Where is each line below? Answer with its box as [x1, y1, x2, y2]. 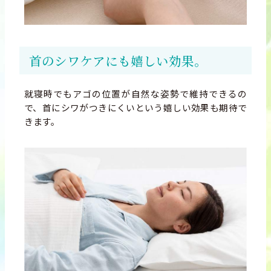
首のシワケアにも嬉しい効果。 [29, 51, 207, 70]
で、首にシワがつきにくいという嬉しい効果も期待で [24, 100, 247, 114]
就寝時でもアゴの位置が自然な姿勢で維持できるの [24, 87, 247, 100]
